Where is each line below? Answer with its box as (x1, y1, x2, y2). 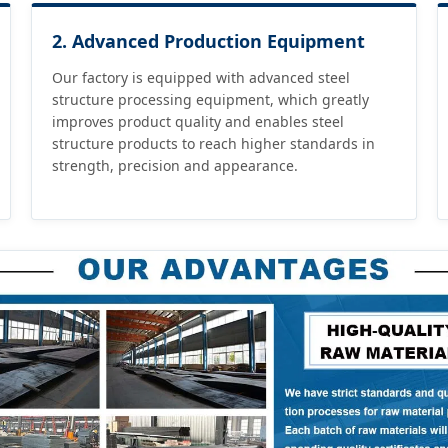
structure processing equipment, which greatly (51, 90, 369, 110)
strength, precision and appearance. (51, 156, 298, 176)
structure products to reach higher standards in (51, 134, 375, 154)
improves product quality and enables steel (51, 112, 344, 132)
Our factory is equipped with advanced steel (51, 68, 350, 88)
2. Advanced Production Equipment (51, 29, 365, 54)
